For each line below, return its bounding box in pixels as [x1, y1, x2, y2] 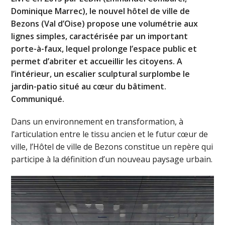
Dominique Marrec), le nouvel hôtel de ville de [11, 5, 190, 17]
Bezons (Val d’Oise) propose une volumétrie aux [11, 18, 198, 29]
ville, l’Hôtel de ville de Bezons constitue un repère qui [11, 141, 213, 152]
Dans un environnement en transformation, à [11, 116, 184, 127]
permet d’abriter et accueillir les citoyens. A [11, 55, 183, 67]
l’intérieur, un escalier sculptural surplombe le [11, 68, 190, 79]
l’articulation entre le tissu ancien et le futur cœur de [11, 128, 208, 140]
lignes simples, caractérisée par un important [11, 30, 188, 42]
